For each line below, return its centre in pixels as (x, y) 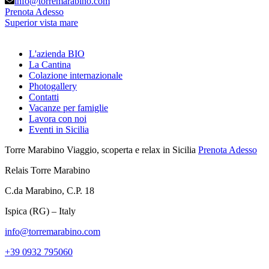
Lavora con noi (58, 119)
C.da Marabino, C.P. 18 (50, 191)
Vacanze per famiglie (68, 108)
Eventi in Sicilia (59, 130)
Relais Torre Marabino (47, 171)
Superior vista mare (41, 23)
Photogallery (53, 86)
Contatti (44, 97)
